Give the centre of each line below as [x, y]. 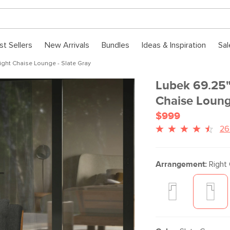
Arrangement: [181, 164]
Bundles [116, 45]
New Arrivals [67, 45]
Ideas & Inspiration [174, 45]
